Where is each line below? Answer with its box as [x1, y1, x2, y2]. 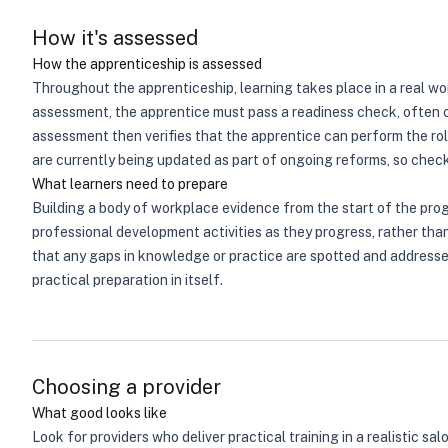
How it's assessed [32, 26, 198, 50]
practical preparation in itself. [32, 272, 223, 288]
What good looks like [32, 405, 167, 421]
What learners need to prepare [32, 176, 228, 192]
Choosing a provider [32, 375, 221, 399]
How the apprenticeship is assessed [32, 56, 262, 72]
